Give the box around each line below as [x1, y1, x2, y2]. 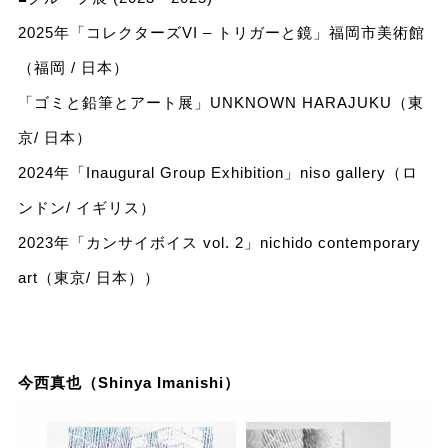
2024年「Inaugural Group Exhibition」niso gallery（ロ [17, 164, 418, 182]
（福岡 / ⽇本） [17, 59, 129, 77]
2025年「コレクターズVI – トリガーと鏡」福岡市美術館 [17, 24, 425, 42]
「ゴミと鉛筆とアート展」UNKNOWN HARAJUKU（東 [17, 94, 424, 112]
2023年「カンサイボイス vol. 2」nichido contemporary [17, 234, 421, 252]
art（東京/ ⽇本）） [17, 269, 160, 287]
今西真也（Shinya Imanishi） [17, 374, 240, 392]
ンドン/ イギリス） [17, 199, 156, 217]
